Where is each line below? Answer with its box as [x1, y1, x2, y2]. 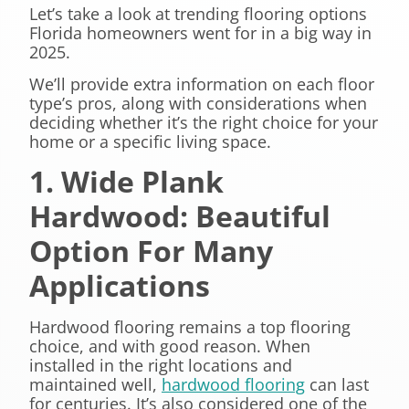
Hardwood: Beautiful [29, 196, 330, 236]
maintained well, [29, 373, 162, 396]
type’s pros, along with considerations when [29, 92, 367, 115]
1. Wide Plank [29, 162, 224, 202]
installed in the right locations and [29, 354, 292, 377]
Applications [29, 266, 210, 306]
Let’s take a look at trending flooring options [29, 2, 367, 25]
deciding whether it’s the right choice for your [29, 111, 378, 134]
